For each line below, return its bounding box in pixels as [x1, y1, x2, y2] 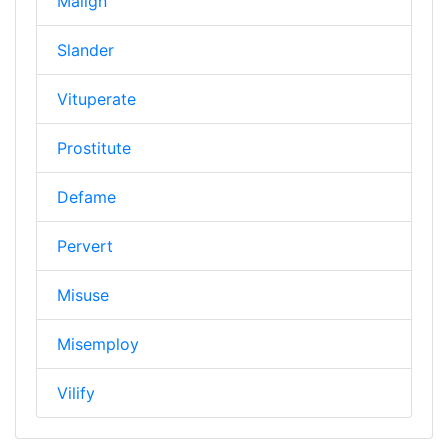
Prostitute [57, 137, 131, 158]
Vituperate [57, 88, 136, 109]
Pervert [57, 235, 113, 256]
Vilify [57, 382, 95, 403]
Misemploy [57, 333, 139, 354]
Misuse [57, 284, 109, 305]
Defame [57, 186, 116, 207]
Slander [57, 39, 114, 60]
